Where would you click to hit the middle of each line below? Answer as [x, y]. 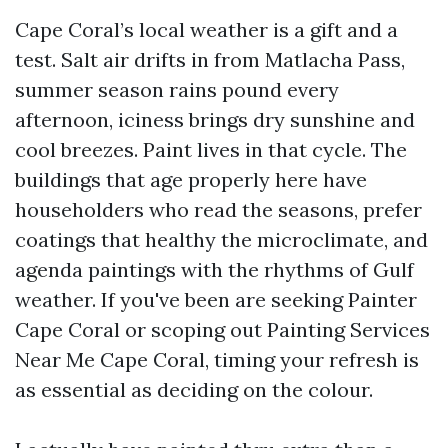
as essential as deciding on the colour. [194, 389]
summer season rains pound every [177, 89]
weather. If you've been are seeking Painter [216, 299]
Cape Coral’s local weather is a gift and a [206, 29]
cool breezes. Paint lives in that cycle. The [211, 149]
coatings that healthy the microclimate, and [221, 239]
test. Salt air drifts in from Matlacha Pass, [210, 59]
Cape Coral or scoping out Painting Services [222, 329]
